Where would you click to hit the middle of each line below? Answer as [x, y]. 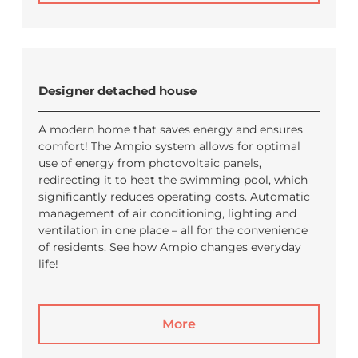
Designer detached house [117, 91]
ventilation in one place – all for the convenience [173, 230]
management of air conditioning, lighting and [167, 213]
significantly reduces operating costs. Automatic [174, 197]
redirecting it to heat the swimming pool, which [173, 180]
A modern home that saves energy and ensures [171, 129]
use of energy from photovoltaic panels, [150, 163]
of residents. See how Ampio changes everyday [170, 247]
